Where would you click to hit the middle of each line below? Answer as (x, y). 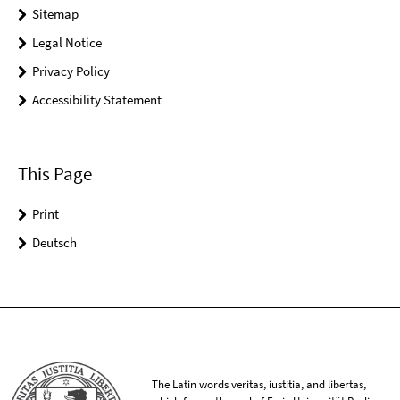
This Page (55, 173)
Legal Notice (67, 43)
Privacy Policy (71, 71)
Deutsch (54, 242)
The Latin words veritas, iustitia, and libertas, (259, 385)
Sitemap (55, 14)
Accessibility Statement (97, 100)
